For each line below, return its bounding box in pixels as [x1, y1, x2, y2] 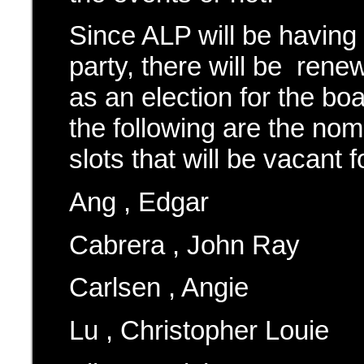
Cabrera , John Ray [69, 229, 300, 260]
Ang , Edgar [69, 186, 209, 217]
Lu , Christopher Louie [69, 314, 329, 345]
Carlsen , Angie [69, 272, 249, 303]
